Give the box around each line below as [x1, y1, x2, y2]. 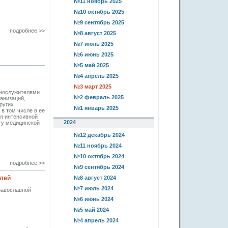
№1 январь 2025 [74, 105, 119, 111]
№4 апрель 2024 [74, 217, 119, 223]
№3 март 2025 [74, 83, 111, 90]
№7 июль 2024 [74, 185, 113, 191]
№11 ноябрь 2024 [74, 142, 122, 149]
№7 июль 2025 [74, 41, 113, 47]
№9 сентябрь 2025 [74, 19, 124, 25]
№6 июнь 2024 [74, 196, 113, 202]
